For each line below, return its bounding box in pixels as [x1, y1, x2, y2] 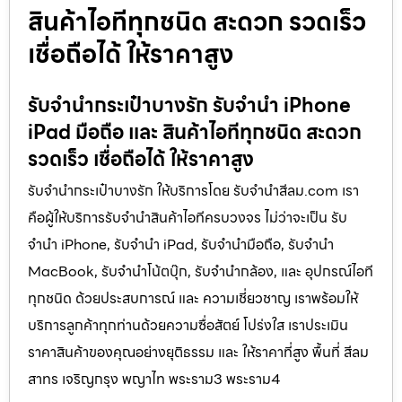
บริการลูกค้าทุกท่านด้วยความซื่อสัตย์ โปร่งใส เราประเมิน [28, 313, 348, 336]
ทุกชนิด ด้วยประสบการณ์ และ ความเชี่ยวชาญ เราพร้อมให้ [28, 286, 358, 310]
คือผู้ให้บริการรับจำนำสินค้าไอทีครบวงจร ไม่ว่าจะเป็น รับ [28, 205, 347, 229]
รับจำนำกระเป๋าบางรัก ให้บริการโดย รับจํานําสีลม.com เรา [28, 179, 359, 202]
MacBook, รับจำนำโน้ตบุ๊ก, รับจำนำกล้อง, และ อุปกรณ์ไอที [28, 259, 373, 283]
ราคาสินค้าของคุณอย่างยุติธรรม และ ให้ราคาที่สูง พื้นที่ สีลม [28, 340, 369, 363]
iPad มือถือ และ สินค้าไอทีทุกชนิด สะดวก [28, 116, 362, 148]
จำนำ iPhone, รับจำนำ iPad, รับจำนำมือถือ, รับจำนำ [28, 232, 334, 256]
